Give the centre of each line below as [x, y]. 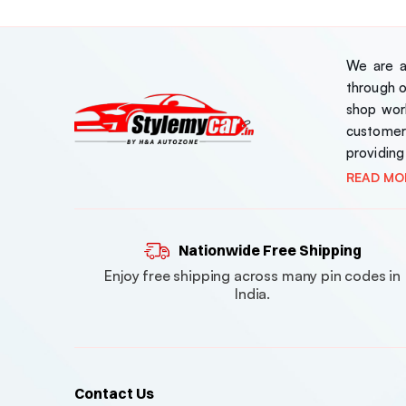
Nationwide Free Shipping [270, 250]
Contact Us [114, 393]
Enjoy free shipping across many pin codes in [253, 275]
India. [253, 293]
